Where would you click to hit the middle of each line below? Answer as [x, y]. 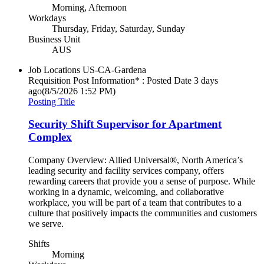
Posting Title [52, 101]
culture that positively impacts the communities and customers [143, 213]
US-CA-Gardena [114, 70]
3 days [206, 80]
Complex [50, 137]
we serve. [46, 224]
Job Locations [54, 70]
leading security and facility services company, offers [126, 171]
